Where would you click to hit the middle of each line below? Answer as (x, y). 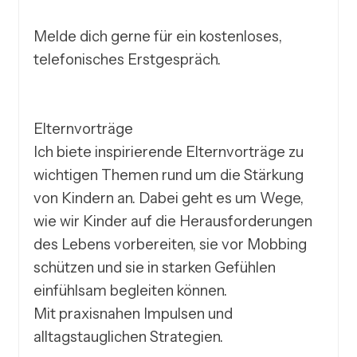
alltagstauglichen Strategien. (129, 337)
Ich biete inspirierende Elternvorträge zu (169, 152)
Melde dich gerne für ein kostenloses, (158, 37)
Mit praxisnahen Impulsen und (133, 314)
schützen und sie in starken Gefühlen (155, 268)
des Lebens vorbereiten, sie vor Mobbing (171, 245)
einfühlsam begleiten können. (131, 291)
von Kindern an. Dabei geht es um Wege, (169, 198)
